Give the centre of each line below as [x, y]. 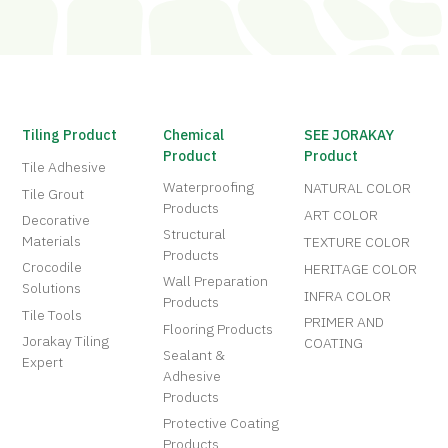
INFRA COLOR [348, 296]
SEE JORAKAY [349, 135]
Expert [43, 362]
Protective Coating [221, 423]
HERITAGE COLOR [361, 269]
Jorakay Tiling [66, 341]
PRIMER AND [344, 322]
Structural [195, 234]
